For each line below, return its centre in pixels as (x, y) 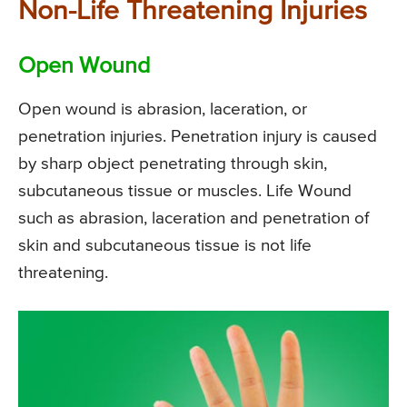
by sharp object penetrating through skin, (173, 164)
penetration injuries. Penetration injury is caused (198, 137)
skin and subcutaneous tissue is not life (165, 246)
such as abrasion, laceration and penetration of (194, 219)
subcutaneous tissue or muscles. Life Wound (185, 192)
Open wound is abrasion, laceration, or (163, 110)
